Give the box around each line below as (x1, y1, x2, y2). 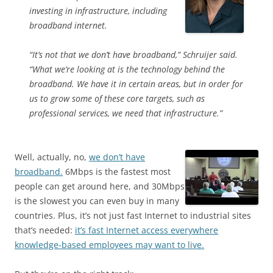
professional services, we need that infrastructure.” (29, 107, 222, 119)
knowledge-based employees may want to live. (15, 239, 204, 250)
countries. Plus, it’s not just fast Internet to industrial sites (15, 210, 251, 221)
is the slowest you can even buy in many (15, 195, 179, 207)
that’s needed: (15, 224, 75, 236)
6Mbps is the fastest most (63, 166, 171, 177)
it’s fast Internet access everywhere (75, 224, 218, 236)
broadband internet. (29, 19, 107, 31)
